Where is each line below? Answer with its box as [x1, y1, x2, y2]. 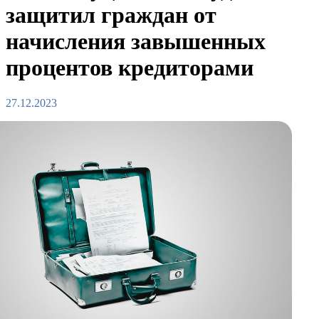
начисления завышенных [6, 28, 266, 55]
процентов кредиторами [6, 55, 253, 81]
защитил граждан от [6, 2, 216, 28]
